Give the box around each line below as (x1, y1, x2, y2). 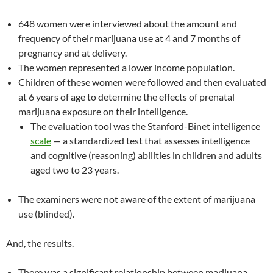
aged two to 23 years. (30, 164, 119, 176)
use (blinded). (18, 208, 74, 220)
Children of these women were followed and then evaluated (18, 76, 266, 88)
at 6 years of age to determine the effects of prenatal (18, 91, 235, 103)
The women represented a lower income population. (18, 62, 235, 74)
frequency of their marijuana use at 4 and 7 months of (18, 32, 240, 44)
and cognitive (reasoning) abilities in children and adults (30, 149, 262, 161)
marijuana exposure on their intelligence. (18, 105, 188, 118)
